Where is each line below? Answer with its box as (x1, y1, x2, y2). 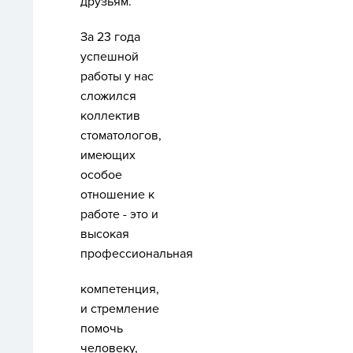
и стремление (80, 301, 159, 317)
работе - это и (80, 206, 158, 222)
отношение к (80, 187, 154, 203)
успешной (80, 49, 139, 65)
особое (80, 167, 122, 183)
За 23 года (80, 29, 140, 45)
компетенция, (80, 281, 159, 297)
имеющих (80, 147, 136, 163)
